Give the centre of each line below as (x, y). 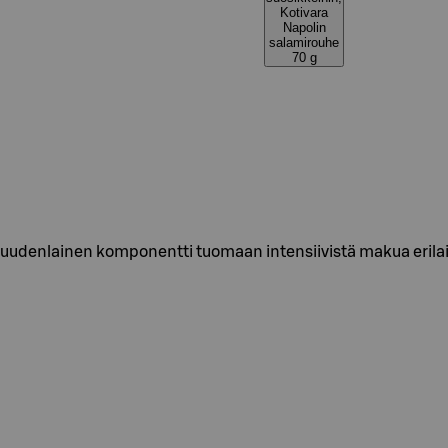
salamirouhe (304, 42)
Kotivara (304, 12)
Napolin (304, 27)
